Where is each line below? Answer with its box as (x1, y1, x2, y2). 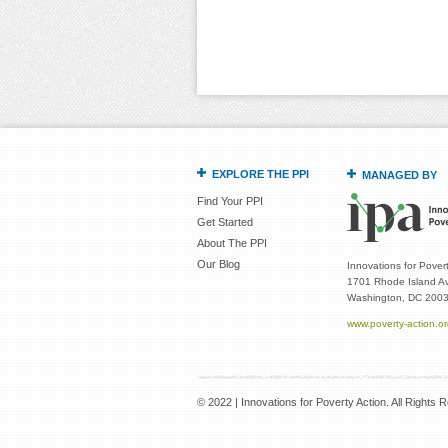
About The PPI (197, 237, 267, 250)
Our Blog (197, 258, 240, 271)
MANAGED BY (362, 169, 437, 181)
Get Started (197, 216, 253, 229)
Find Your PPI (197, 195, 263, 208)
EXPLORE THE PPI (212, 167, 309, 180)
